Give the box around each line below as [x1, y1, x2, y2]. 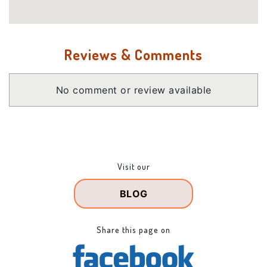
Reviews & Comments [64, 45, 203, 64]
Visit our [117, 160, 150, 172]
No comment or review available [55, 83, 212, 96]
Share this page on [97, 223, 170, 235]
